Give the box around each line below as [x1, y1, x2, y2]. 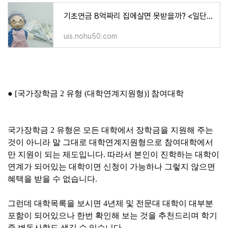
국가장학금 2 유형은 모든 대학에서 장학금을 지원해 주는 [8, 126, 213, 134]
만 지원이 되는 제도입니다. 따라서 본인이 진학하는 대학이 [8, 150, 219, 159]
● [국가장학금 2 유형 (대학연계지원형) [8, 89, 147, 98]
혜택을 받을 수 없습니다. [8, 175, 99, 183]
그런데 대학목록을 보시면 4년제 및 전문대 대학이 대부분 [8, 199, 213, 208]
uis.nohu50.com [64, 32, 117, 40]
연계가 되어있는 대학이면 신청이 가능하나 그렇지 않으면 [8, 162, 215, 171]
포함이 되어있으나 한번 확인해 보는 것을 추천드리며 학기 [8, 211, 217, 220]
